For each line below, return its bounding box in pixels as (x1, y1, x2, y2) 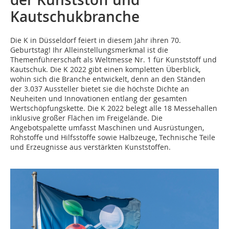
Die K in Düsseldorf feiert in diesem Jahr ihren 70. (10, 35, 181, 45)
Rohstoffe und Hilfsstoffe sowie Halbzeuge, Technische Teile (10, 132, 215, 142)
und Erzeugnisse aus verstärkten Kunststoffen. (10, 142, 171, 152)
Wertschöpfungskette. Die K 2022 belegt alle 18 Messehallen (10, 103, 217, 113)
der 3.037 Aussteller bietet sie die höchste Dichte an (10, 84, 189, 94)
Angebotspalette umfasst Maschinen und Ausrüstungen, (10, 123, 204, 132)
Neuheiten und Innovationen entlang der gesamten (10, 94, 187, 103)
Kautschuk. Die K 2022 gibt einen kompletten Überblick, (10, 64, 200, 74)
